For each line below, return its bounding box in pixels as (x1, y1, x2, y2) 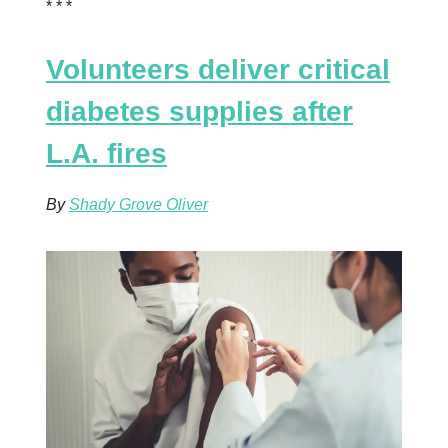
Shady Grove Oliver (69, 196, 208, 214)
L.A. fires (46, 138, 167, 170)
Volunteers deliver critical (46, 54, 390, 86)
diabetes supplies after (46, 96, 353, 128)
